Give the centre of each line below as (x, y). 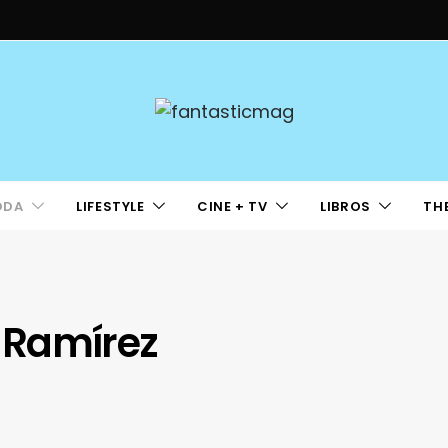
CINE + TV (232, 206)
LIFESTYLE (110, 206)
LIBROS (345, 206)
